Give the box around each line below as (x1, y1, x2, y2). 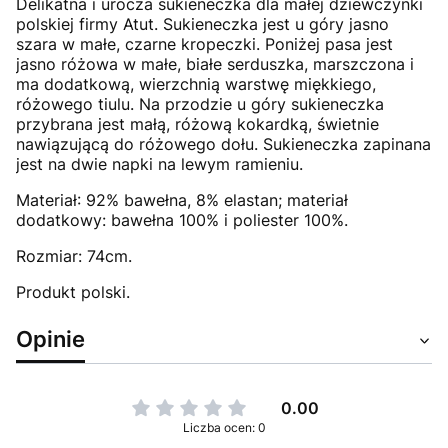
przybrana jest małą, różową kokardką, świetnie (16, 114, 379, 134)
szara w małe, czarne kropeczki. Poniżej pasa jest (16, 34, 393, 54)
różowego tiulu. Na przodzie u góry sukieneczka (16, 94, 384, 114)
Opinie (16, 325, 85, 352)
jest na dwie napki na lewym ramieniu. (16, 154, 303, 174)
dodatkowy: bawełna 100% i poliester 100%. (16, 210, 348, 230)
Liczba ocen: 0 (182, 420, 266, 435)
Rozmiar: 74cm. (16, 246, 132, 266)
